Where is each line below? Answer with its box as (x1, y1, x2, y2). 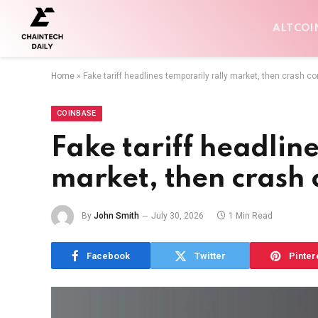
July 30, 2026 (151, 211, 204, 221)
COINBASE (57, 109, 97, 118)
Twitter (194, 250, 226, 261)
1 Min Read (229, 211, 273, 221)
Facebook (87, 250, 130, 261)
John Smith (94, 211, 139, 221)
